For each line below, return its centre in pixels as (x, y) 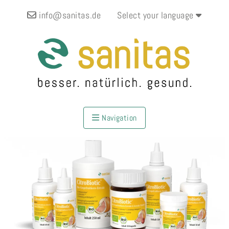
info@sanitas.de (69, 15)
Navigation (118, 118)
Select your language (157, 15)
